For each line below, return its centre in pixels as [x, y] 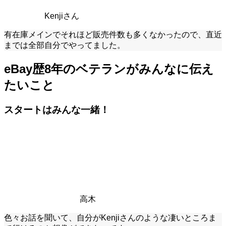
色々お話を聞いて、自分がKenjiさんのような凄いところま [110, 217]
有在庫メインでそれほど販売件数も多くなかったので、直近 [113, 35]
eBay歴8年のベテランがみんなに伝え [109, 69]
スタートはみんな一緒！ [57, 110]
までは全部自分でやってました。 [65, 45]
